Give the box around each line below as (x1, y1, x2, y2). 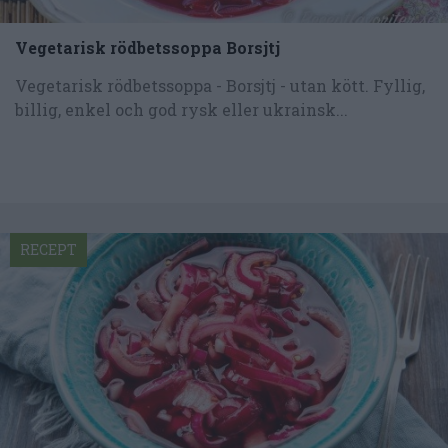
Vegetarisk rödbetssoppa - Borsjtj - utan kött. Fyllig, (15, 74, 425, 96)
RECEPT (20, 239, 77, 259)
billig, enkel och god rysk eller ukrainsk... (15, 98, 348, 120)
